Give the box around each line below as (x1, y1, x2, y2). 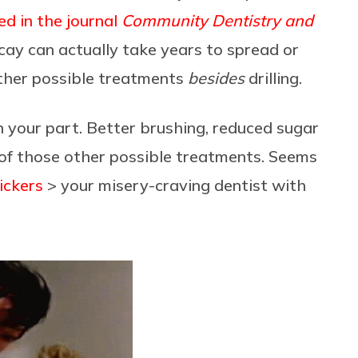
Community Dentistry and (121, 10, 313, 30)
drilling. (249, 67, 302, 88)
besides (188, 67, 249, 88)
